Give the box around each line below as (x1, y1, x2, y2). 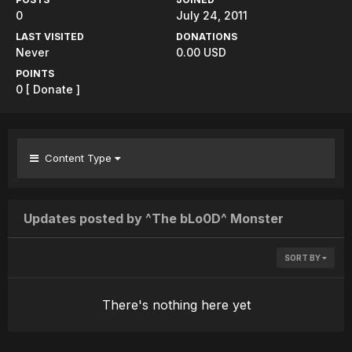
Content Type (38, 152, 115, 164)
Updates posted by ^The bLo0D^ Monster (24, 211, 284, 226)
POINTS (16, 68, 54, 79)
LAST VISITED (16, 31, 84, 42)
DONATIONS (176, 31, 237, 42)
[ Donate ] (26, 82, 80, 96)
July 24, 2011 (176, 9, 247, 22)
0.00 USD (176, 46, 229, 59)
